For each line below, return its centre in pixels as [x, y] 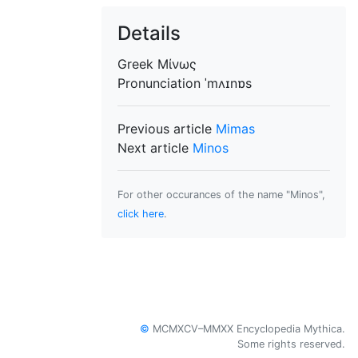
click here [141, 214]
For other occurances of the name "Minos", [221, 195]
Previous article [167, 129]
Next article [155, 148]
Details [149, 33]
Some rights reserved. [291, 344]
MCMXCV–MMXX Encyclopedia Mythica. [247, 329]
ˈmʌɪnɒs [228, 83]
